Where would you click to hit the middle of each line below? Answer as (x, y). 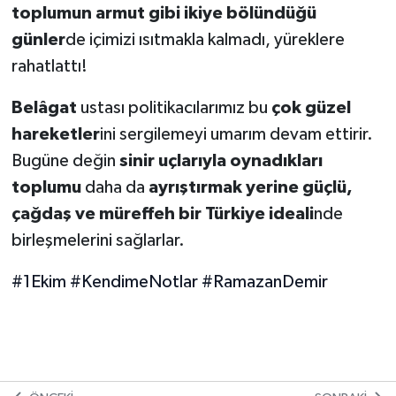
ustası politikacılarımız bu (174, 108)
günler (38, 40)
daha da (114, 188)
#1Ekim (38, 282)
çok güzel (311, 108)
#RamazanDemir (264, 282)
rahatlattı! (49, 67)
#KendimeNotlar (133, 282)
